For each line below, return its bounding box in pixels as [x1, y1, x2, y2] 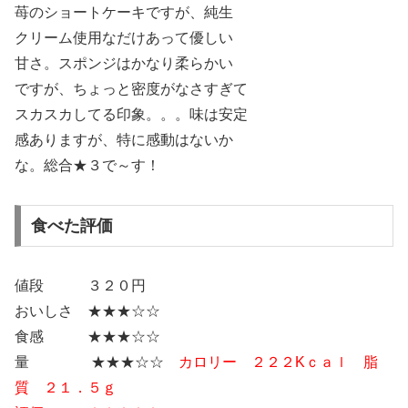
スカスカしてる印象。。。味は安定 [15, 107, 248, 123]
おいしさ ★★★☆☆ [15, 302, 160, 319]
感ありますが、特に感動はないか [15, 132, 233, 148]
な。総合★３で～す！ [15, 158, 160, 174]
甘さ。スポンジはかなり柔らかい [15, 56, 233, 72]
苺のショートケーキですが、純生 [15, 5, 233, 21]
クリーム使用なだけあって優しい [15, 30, 233, 46]
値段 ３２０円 [15, 277, 146, 293]
